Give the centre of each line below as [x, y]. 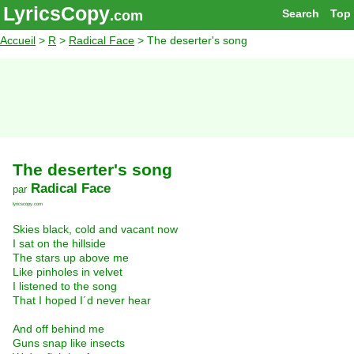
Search [300, 14]
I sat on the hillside [59, 244]
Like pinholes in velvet [68, 272]
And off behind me [58, 329]
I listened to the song [65, 286]
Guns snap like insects [69, 343]
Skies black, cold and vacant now [95, 230]
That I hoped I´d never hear [82, 301]
